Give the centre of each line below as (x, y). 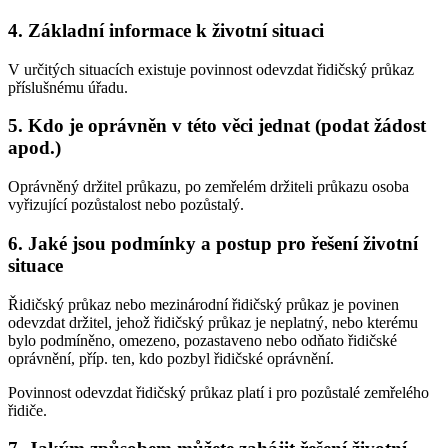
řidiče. (27, 410)
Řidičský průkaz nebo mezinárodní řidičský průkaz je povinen (203, 304)
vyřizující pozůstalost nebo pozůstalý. (126, 205)
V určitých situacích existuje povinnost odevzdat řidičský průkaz (211, 69)
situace (35, 265)
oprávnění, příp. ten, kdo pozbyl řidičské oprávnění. (171, 358)
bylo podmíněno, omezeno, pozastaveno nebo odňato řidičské (202, 340)
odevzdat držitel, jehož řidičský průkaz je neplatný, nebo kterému (213, 322)
